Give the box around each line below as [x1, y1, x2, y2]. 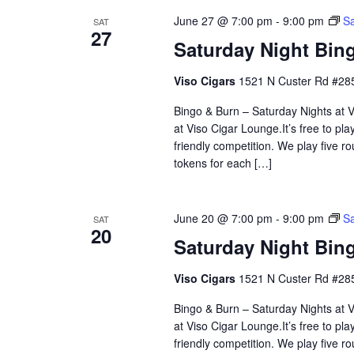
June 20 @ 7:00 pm [173, 209, 273, 226]
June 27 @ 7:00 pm [173, 12, 273, 28]
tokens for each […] [173, 154, 272, 171]
